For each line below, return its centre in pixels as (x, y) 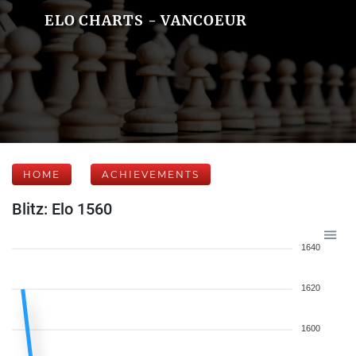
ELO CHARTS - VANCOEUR (145, 20)
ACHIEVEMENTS (151, 174)
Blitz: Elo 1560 (62, 209)
